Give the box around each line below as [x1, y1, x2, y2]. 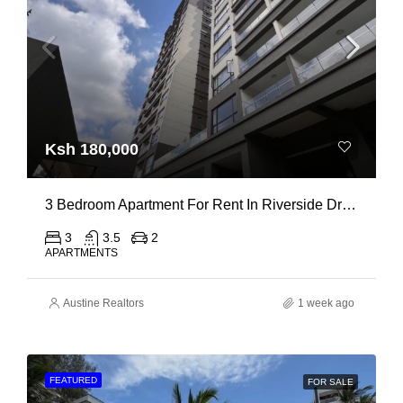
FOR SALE [308, 377, 354, 387]
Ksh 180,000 [45, 140, 139, 158]
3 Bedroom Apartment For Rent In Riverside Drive [342, 197, 356, 212]
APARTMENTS [45, 246, 118, 259]
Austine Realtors [63, 297, 144, 309]
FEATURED [49, 375, 97, 385]
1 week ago [298, 297, 354, 309]
